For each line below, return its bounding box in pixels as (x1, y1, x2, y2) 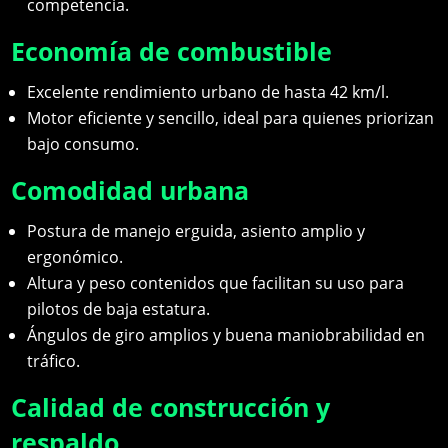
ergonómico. (27, 246, 124, 269)
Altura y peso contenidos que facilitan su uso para (27, 272, 405, 295)
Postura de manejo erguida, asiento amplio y (27, 220, 366, 243)
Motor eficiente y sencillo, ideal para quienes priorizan (27, 107, 435, 130)
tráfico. (27, 350, 81, 373)
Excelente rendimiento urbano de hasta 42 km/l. (27, 81, 390, 104)
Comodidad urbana (11, 173, 250, 208)
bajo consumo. (27, 133, 140, 156)
